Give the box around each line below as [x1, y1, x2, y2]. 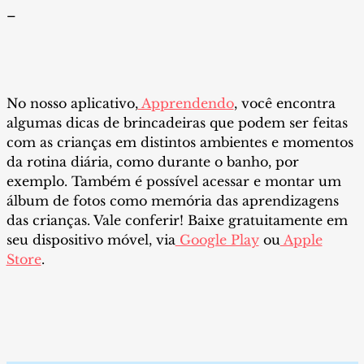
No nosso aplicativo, [6, 94, 138, 111]
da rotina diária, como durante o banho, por [6, 153, 299, 170]
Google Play [175, 231, 259, 248]
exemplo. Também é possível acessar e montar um [6, 172, 341, 189]
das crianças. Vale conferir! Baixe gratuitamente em [6, 211, 348, 228]
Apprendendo [137, 94, 234, 111]
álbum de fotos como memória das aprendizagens [6, 192, 339, 209]
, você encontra [233, 94, 336, 111]
